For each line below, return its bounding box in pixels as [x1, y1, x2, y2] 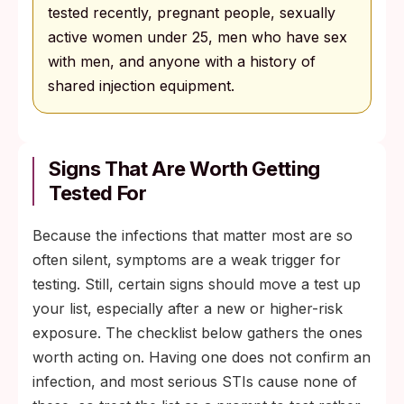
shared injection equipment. [48, 77, 234, 95]
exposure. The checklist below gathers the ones [32, 324, 363, 342]
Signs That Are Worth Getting [49, 157, 321, 180]
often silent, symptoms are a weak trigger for [32, 251, 341, 269]
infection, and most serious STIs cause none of [32, 372, 357, 390]
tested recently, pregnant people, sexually [48, 4, 335, 22]
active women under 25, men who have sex [48, 28, 347, 46]
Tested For [49, 181, 147, 205]
